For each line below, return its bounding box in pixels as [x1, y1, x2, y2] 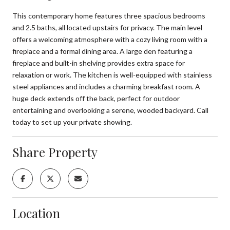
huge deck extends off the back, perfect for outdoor [12, 93, 180, 103]
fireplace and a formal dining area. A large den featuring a [12, 46, 193, 55]
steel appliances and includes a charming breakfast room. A [12, 82, 200, 91]
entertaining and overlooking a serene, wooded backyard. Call [12, 105, 208, 114]
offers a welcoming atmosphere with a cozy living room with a [12, 34, 207, 44]
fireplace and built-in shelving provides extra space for [12, 58, 185, 67]
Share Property [12, 143, 98, 160]
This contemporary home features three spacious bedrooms [12, 11, 205, 20]
